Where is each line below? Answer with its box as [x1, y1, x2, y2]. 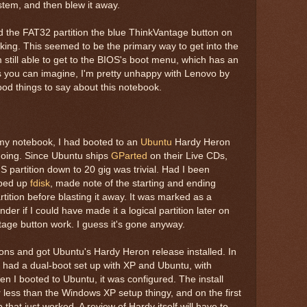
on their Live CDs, [147, 150, 228, 161]
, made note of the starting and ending [50, 177, 216, 188]
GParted [111, 150, 147, 161]
